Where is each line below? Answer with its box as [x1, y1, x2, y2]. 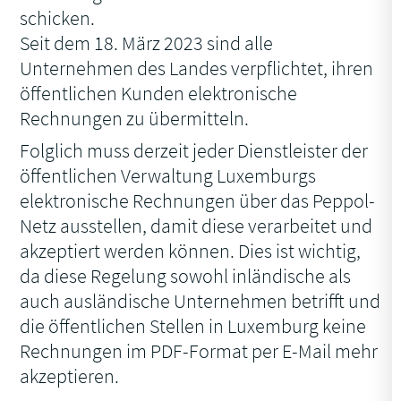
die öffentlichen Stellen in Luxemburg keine [20, 313, 367, 339]
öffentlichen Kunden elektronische [20, 81, 298, 107]
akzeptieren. [20, 363, 120, 389]
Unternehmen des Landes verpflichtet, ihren [20, 55, 374, 81]
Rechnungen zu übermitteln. [20, 106, 250, 132]
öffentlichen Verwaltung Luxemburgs [20, 163, 317, 189]
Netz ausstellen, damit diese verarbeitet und [20, 213, 373, 239]
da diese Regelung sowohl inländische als [20, 263, 352, 289]
